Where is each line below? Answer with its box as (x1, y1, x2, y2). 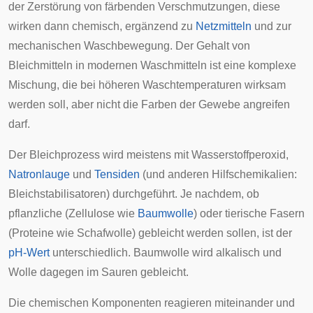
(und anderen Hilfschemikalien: (140, 168, 297, 180)
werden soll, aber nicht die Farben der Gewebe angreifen (8, 99, 290, 110)
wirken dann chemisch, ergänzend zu (8, 20, 196, 32)
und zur (252, 20, 291, 32)
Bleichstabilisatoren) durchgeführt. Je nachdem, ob (8, 188, 259, 200)
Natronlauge (8, 168, 70, 180)
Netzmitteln (196, 20, 252, 32)
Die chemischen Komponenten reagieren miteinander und (8, 297, 295, 309)
